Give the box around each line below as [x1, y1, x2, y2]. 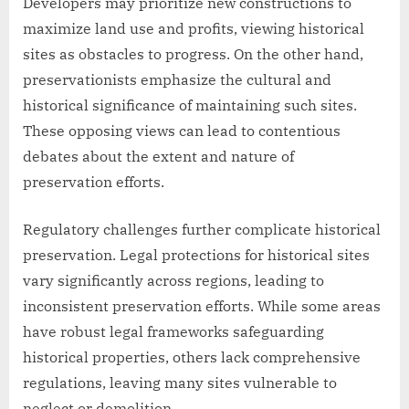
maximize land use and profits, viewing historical [23, 18, 364, 37]
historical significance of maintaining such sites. [23, 95, 357, 114]
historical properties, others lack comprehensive [23, 347, 361, 366]
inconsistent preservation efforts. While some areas [23, 296, 381, 315]
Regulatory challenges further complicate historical [23, 219, 381, 238]
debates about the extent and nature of [23, 146, 294, 165]
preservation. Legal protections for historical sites [23, 245, 370, 264]
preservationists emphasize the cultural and [23, 69, 331, 89]
